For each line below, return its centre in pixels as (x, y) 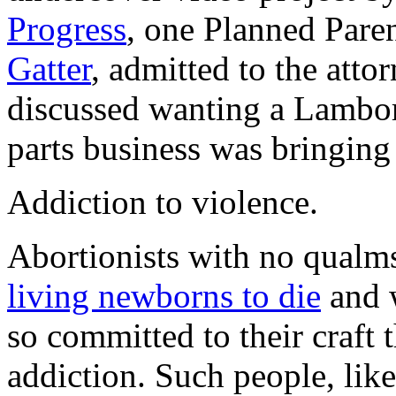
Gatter (49, 68)
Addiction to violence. (163, 202)
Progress (67, 28)
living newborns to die (164, 295)
